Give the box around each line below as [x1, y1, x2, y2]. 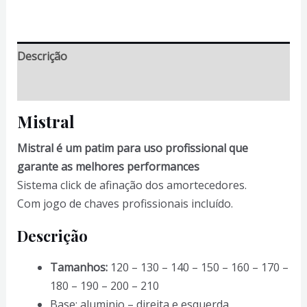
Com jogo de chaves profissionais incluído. [16, 196, 233, 212]
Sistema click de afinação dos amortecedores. [16, 177, 247, 193]
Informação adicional [16, 78, 125, 94]
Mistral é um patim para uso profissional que [16, 140, 248, 156]
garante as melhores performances [16, 159, 199, 175]
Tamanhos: [49, 260, 108, 275]
